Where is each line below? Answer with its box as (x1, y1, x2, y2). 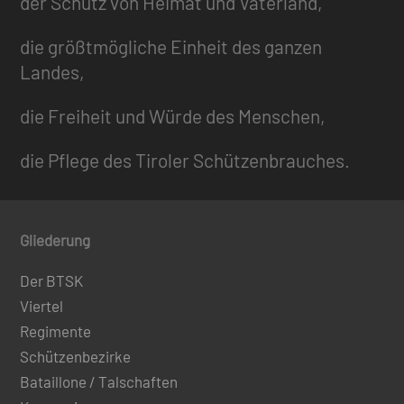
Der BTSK (20, 271, 84, 290)
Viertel (20, 297, 64, 316)
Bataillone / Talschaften (20, 372, 179, 391)
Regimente (20, 322, 92, 341)
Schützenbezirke (20, 347, 132, 366)
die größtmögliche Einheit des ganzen (20, 35, 323, 59)
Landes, (20, 60, 86, 84)
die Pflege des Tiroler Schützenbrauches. (20, 149, 351, 172)
